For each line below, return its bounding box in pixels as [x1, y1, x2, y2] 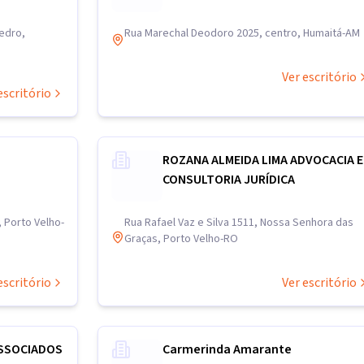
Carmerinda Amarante [162, 340, 292, 358]
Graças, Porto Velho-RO [124, 231, 238, 247]
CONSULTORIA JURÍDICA [162, 171, 295, 188]
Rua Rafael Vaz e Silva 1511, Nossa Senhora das [124, 214, 353, 231]
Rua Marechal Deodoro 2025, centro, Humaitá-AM [124, 25, 360, 41]
